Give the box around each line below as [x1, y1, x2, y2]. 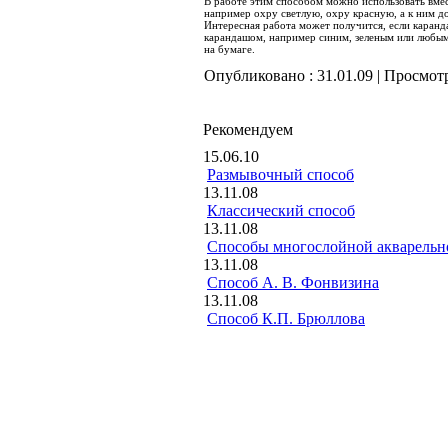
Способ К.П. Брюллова [207, 310, 365, 327]
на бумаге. [204, 43, 255, 55]
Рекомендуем [203, 121, 293, 138]
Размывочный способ [207, 166, 354, 183]
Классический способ [207, 202, 355, 219]
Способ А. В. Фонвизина [207, 274, 379, 291]
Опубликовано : [204, 67, 317, 84]
